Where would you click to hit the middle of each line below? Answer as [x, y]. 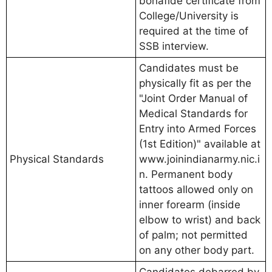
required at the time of [194, 31]
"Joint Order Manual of [193, 98]
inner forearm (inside [190, 204]
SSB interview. [174, 46]
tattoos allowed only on [196, 189]
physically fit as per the [195, 83]
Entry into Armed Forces [198, 128]
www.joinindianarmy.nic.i [199, 159]
